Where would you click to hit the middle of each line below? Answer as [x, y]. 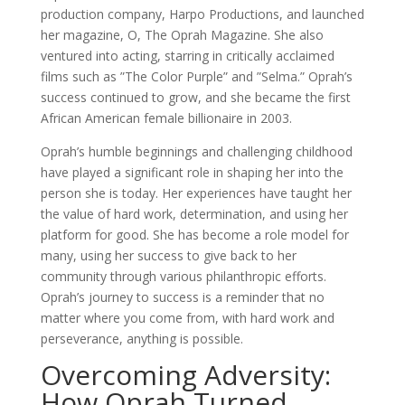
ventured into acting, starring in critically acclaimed [187, 56]
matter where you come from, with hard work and [187, 318]
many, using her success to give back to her [168, 255]
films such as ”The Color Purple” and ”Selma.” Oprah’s [196, 76]
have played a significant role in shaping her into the [192, 172]
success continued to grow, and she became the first [195, 97]
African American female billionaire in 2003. [166, 118]
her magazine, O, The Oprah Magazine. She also [182, 35]
